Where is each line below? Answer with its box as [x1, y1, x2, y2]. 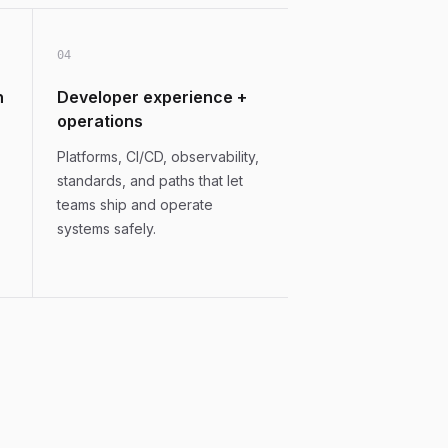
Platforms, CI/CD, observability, [57, 148, 259, 165]
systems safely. [57, 220, 156, 237]
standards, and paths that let [57, 172, 243, 189]
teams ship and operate [57, 196, 213, 213]
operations [57, 111, 143, 131]
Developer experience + [57, 87, 247, 107]
